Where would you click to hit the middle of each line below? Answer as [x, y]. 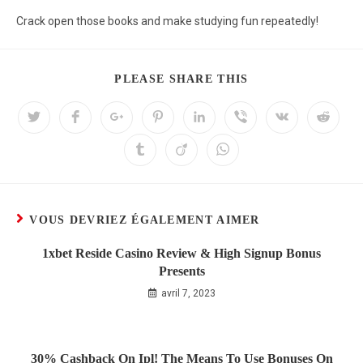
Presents [181, 271]
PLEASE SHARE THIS [181, 79]
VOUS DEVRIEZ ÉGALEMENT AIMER [145, 220]
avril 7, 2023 [188, 293]
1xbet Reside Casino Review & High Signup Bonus [181, 253]
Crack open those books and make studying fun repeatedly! [167, 21]
